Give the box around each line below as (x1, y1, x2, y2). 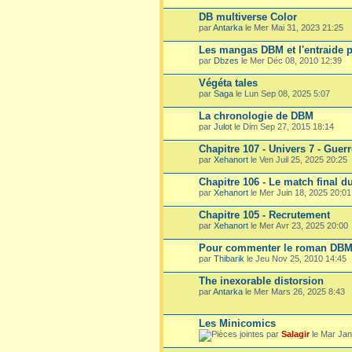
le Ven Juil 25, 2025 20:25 (248, 154, 347, 164)
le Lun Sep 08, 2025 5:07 (233, 88, 330, 98)
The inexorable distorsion (199, 274, 324, 287)
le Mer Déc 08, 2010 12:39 (239, 55, 342, 65)
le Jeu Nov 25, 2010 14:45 (244, 253, 346, 263)
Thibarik (214, 253, 244, 263)
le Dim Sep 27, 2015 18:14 (232, 121, 334, 131)
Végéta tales (199, 76, 258, 89)
